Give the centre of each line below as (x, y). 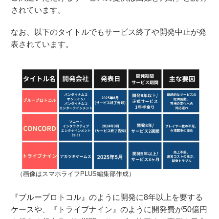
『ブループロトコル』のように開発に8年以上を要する (107, 197)
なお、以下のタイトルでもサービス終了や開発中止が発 (109, 32)
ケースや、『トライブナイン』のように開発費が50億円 (109, 210)
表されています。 (42, 44)
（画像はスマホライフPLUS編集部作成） (76, 174)
